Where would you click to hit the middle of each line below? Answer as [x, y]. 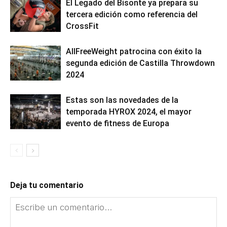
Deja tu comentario [47, 185]
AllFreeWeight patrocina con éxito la [134, 51]
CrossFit [82, 26]
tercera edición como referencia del [132, 14]
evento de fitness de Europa [118, 123]
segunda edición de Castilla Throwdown [140, 63]
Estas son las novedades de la [122, 100]
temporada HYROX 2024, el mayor [129, 111]
